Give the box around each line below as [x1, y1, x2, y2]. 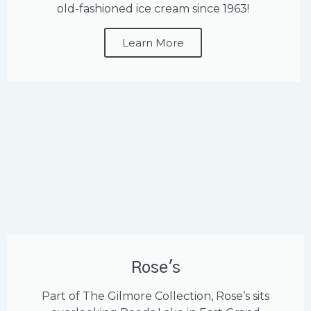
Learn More [122, 36, 185, 50]
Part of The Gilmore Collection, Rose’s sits [42, 289, 269, 303]
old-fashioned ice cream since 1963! [57, 2, 250, 16]
